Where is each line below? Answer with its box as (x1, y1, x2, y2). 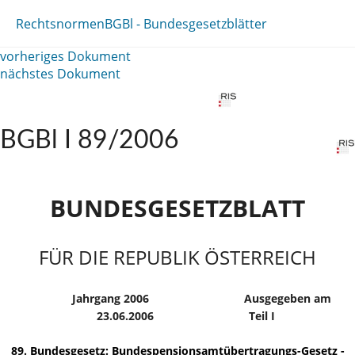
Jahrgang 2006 (71, 290, 149, 306)
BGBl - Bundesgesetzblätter (105, 14, 267, 32)
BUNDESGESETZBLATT (50, 192, 305, 224)
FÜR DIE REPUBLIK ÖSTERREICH (39, 243, 316, 270)
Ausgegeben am (243, 290, 331, 306)
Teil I (248, 307, 275, 323)
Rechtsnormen (16, 14, 105, 32)
